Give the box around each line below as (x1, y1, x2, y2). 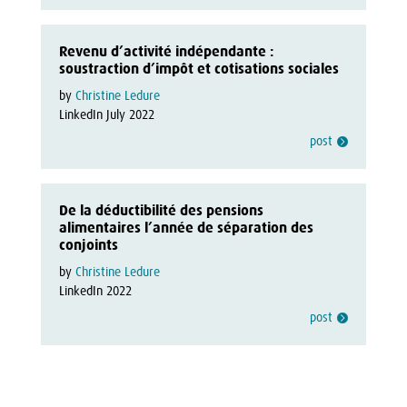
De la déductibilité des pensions (58, 202, 263, 219)
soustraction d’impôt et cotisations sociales (58, 60, 339, 77)
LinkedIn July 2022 (58, 107, 154, 122)
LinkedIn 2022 (58, 283, 132, 298)
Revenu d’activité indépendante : (58, 43, 274, 60)
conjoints (58, 236, 118, 253)
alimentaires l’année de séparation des (58, 219, 313, 236)
